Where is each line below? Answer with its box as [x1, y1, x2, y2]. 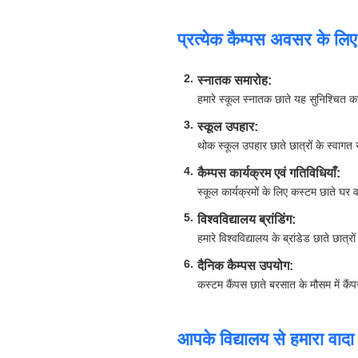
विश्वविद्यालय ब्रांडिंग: [197, 212, 296, 226]
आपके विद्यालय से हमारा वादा [177, 329, 354, 349]
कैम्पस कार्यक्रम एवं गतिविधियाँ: [197, 165, 340, 180]
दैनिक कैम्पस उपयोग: [197, 258, 293, 272]
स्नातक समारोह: [197, 73, 272, 87]
